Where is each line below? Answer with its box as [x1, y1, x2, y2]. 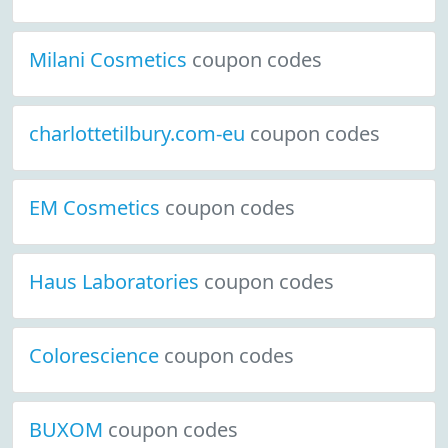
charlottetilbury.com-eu [29, 120, 250, 147]
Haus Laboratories [29, 268, 204, 295]
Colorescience [29, 342, 164, 369]
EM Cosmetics [29, 194, 165, 221]
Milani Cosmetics [29, 46, 192, 73]
